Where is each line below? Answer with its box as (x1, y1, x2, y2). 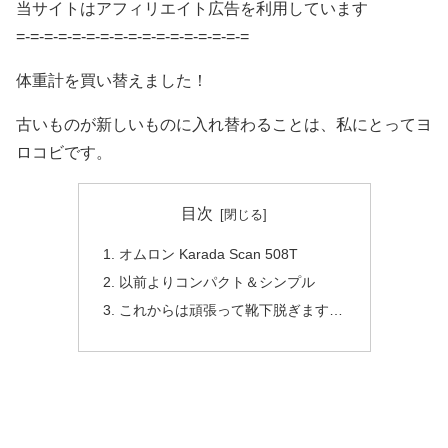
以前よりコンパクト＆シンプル (118, 273, 315, 290)
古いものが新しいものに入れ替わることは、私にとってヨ (16, 116, 432, 134)
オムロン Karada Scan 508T (118, 245, 298, 262)
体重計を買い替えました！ (16, 72, 208, 90)
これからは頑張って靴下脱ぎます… (118, 301, 343, 318)
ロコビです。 (16, 144, 112, 162)
